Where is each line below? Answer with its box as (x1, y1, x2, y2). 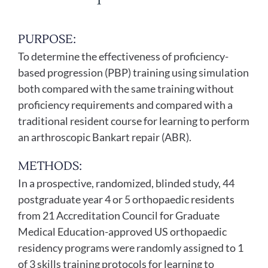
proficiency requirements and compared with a (17, 98, 233, 112)
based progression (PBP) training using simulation (17, 66, 249, 80)
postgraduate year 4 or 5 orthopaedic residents (17, 193, 234, 206)
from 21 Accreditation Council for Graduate (17, 209, 220, 223)
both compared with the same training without (17, 82, 234, 96)
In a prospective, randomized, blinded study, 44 (17, 176, 234, 190)
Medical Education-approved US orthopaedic (17, 225, 227, 239)
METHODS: (17, 159, 82, 175)
